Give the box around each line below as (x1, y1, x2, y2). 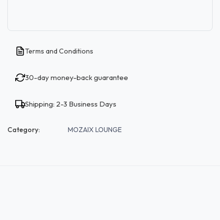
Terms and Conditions (25, 46, 93, 55)
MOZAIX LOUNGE (68, 125, 122, 134)
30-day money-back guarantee (25, 72, 128, 82)
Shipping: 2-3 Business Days (25, 99, 116, 109)
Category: (7, 125, 40, 134)
